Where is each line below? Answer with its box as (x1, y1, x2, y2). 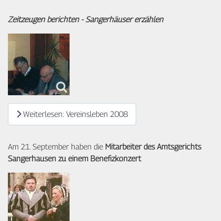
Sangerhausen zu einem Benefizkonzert (8, 154, 141, 164)
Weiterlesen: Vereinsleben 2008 (21, 109, 128, 119)
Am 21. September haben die (8, 142, 105, 152)
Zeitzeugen (8, 15, 45, 25)
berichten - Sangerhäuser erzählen (47, 15, 163, 25)
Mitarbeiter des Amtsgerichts (105, 142, 201, 152)
